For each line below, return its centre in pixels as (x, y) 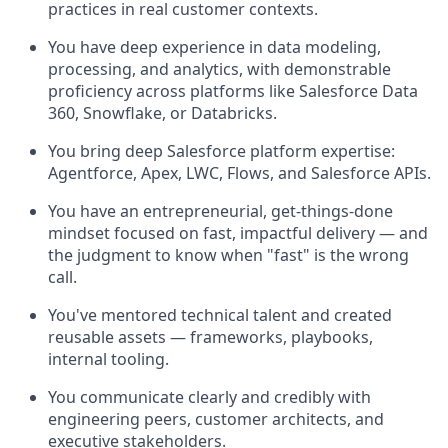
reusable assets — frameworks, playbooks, (210, 337)
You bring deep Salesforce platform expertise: (221, 151)
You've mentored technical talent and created (220, 315)
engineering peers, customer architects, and (216, 419)
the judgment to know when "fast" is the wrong (228, 255)
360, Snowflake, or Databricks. (162, 113)
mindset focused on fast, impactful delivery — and (238, 233)
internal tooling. (108, 359)
